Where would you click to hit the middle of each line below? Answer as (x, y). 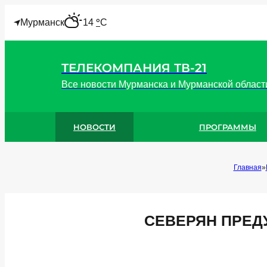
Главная (247, 167)
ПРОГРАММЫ (227, 127)
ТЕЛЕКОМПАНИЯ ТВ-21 (134, 68)
